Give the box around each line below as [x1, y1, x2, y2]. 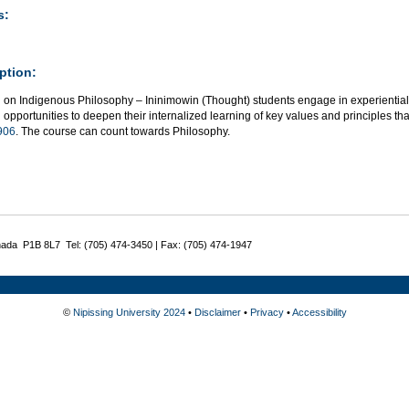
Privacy [249, 307, 284, 319]
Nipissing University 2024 [72, 307, 185, 319]
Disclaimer [194, 307, 241, 319]
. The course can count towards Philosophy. [16, 124, 230, 138]
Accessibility [291, 307, 347, 319]
